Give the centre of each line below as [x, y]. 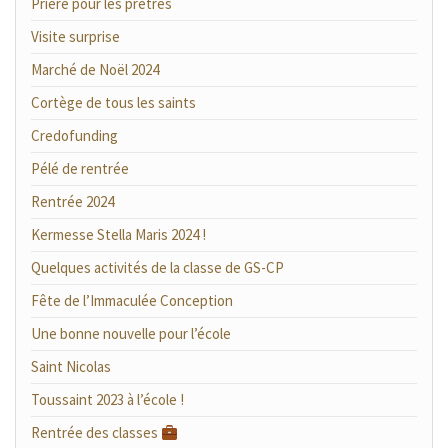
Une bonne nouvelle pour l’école [131, 333]
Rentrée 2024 [72, 201]
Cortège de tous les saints [113, 102]
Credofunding [74, 135]
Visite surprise [75, 36]
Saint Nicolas [71, 366]
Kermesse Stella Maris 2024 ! [118, 234]
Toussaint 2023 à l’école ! [107, 399]
